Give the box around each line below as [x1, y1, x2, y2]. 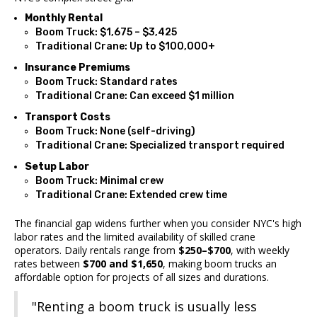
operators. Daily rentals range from [14, 243, 178, 257]
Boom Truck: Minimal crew [35, 174, 163, 187]
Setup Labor [25, 160, 89, 173]
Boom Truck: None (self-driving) [35, 125, 195, 137]
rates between [14, 256, 83, 270]
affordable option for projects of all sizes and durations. [14, 270, 269, 284]
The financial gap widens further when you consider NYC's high [14, 216, 301, 230]
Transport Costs [25, 110, 110, 123]
